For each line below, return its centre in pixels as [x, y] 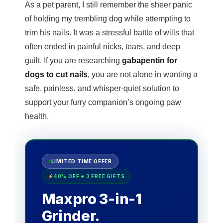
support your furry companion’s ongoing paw [103, 102]
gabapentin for [150, 60]
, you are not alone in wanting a [143, 74]
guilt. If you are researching [73, 60]
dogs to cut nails [56, 74]
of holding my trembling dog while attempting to [108, 18]
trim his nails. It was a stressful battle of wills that [110, 32]
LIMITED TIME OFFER [81, 161]
